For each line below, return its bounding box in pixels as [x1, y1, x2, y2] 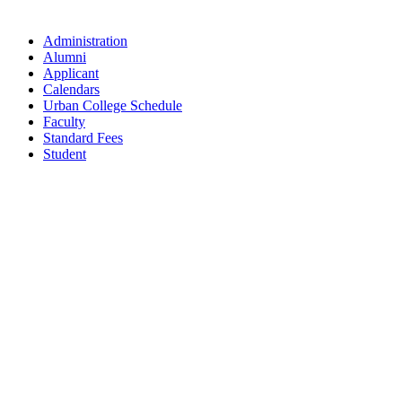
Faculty [43, 113, 85, 129]
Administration [43, 32, 127, 48]
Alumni [43, 48, 86, 65]
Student [43, 145, 86, 162]
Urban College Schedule [43, 97, 182, 113]
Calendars [43, 81, 100, 97]
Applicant [43, 65, 99, 81]
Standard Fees [43, 129, 123, 145]
